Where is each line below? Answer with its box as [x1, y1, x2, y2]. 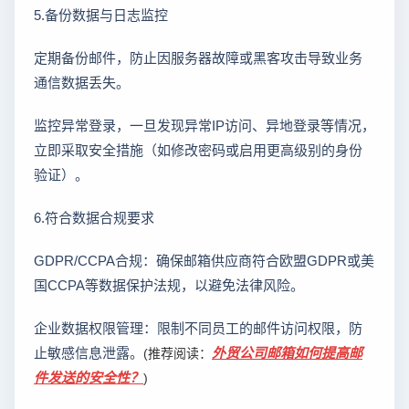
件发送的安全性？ [34, 367, 143, 387]
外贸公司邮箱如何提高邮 [212, 342, 362, 362]
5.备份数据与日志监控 [34, 5, 168, 25]
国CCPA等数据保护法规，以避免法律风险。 [34, 275, 304, 295]
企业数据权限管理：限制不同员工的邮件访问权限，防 [34, 318, 362, 338]
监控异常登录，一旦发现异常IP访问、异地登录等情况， [34, 115, 375, 135]
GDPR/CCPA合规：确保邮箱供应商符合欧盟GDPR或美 [34, 250, 374, 270]
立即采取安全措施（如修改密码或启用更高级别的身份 [34, 140, 362, 160]
